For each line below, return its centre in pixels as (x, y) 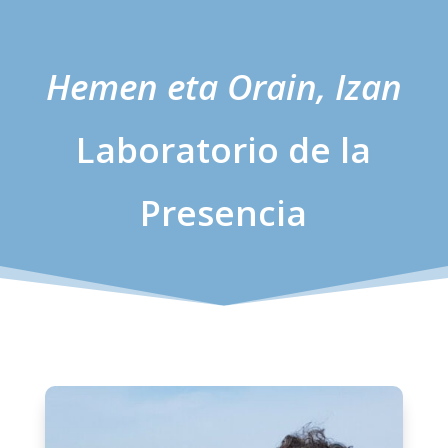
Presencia (224, 212)
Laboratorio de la (224, 149)
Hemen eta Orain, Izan (223, 86)
